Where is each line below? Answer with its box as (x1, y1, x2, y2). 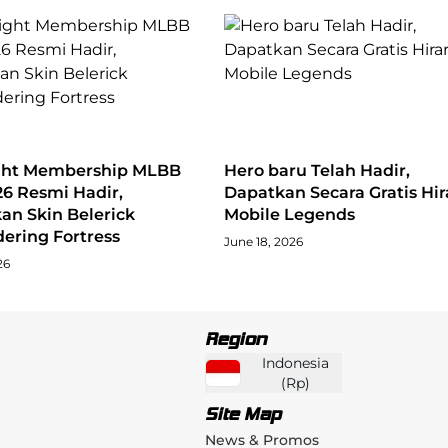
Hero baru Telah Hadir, (224, 160, 410, 180)
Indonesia (262, 353, 330, 372)
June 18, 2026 (224, 233, 303, 249)
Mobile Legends (224, 204, 355, 224)
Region (205, 327, 268, 350)
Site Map (205, 402, 282, 425)
